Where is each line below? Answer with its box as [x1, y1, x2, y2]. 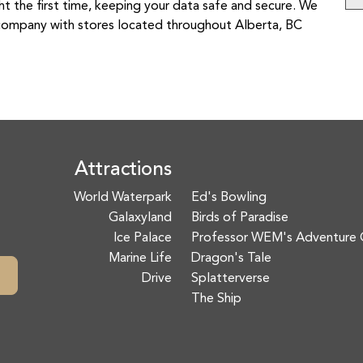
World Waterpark [74, 191, 172, 204]
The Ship [191, 293, 241, 305]
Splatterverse [191, 272, 270, 285]
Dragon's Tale [191, 252, 271, 265]
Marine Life [109, 252, 172, 265]
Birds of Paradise [191, 211, 288, 224]
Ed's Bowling [191, 191, 267, 204]
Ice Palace [113, 232, 172, 245]
